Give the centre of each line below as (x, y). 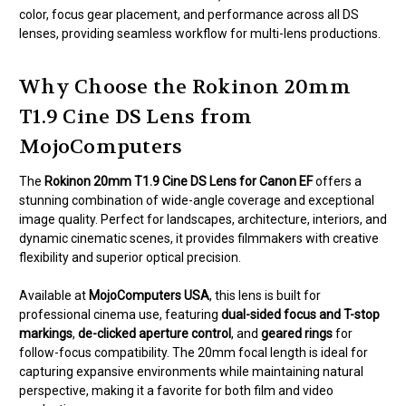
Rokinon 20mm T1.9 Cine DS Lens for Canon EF (179, 182)
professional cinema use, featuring (120, 315)
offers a (337, 182)
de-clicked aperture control (155, 334)
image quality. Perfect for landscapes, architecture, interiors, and (203, 220)
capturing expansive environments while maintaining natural (191, 372)
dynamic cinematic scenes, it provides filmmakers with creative (199, 239)
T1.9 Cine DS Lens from (136, 117)
